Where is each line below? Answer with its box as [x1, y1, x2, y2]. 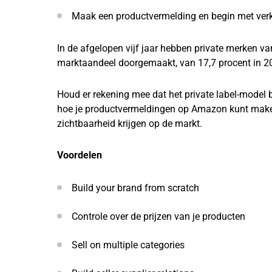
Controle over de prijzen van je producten [72, 211, 245, 223]
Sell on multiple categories [72, 239, 185, 251]
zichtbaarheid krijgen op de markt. [57, 118, 202, 130]
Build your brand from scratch [72, 182, 199, 194]
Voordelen [57, 149, 102, 161]
